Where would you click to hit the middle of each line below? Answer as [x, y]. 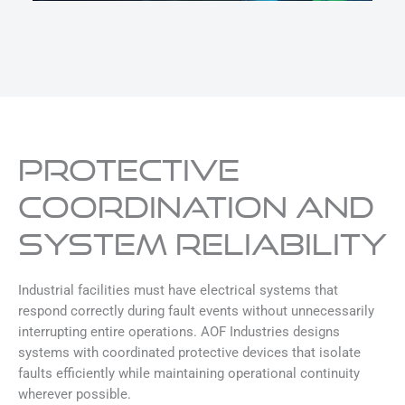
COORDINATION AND [196, 206]
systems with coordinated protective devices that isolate [189, 352]
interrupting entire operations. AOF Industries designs [179, 331]
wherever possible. [75, 394]
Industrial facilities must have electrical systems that [178, 290]
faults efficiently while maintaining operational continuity [189, 373]
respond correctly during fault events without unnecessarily [196, 311]
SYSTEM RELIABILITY [202, 243]
